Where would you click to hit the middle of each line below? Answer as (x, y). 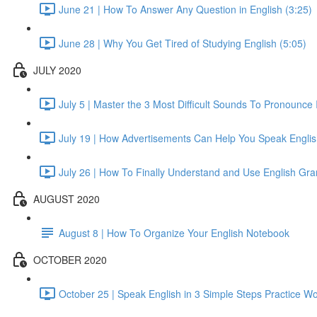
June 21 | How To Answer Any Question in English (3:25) (185, 9)
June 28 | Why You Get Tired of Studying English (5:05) (183, 43)
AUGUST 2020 (67, 198)
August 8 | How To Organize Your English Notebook (174, 232)
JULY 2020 (57, 70)
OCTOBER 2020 (70, 259)
